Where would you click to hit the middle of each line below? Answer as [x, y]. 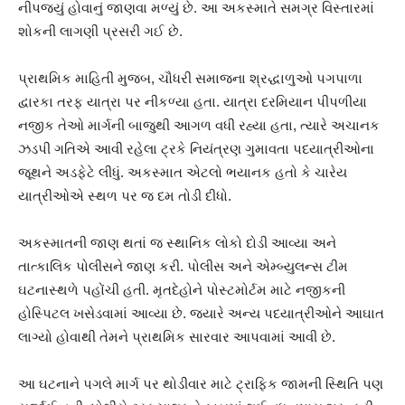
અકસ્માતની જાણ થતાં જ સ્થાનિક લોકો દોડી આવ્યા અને [177, 243]
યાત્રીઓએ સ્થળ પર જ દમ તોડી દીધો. [125, 196]
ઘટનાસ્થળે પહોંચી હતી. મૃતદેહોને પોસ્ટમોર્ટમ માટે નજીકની [182, 290]
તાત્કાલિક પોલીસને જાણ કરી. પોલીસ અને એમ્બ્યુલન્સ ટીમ [183, 267]
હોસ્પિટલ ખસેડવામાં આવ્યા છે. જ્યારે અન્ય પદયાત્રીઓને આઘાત [201, 314]
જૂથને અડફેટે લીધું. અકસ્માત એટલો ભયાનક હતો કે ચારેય [183, 173]
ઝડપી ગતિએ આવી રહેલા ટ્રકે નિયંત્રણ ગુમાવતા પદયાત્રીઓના [196, 149]
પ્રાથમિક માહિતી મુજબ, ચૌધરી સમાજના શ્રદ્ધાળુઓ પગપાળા [190, 79]
